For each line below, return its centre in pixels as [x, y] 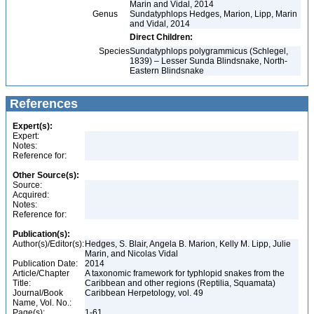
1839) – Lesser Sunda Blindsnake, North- [209, 61]
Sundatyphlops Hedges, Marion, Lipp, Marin [213, 14]
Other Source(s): [46, 175]
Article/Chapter [41, 273]
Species [70, 51]
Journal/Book [38, 293]
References [42, 104]
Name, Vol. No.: [42, 303]
